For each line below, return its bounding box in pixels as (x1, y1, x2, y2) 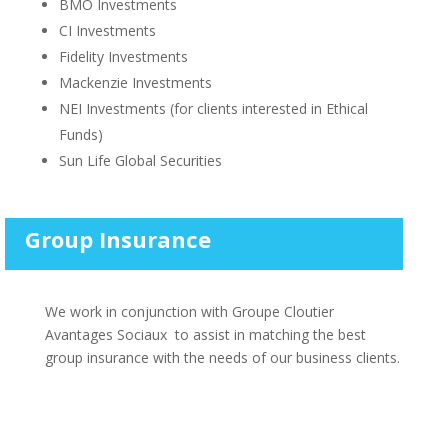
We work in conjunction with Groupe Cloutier (44, 301, 334, 321)
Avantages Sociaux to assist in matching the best (44, 324, 366, 344)
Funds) (58, 124, 103, 144)
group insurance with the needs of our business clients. (44, 347, 400, 367)
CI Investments (58, 20, 156, 40)
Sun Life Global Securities (58, 150, 222, 170)
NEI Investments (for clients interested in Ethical (58, 98, 368, 118)
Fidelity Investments (58, 46, 188, 66)
